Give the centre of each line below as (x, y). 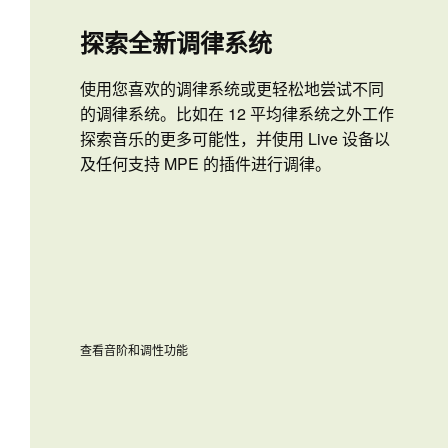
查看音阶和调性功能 (134, 349)
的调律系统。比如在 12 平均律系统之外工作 (237, 114)
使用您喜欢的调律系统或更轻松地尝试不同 (232, 89)
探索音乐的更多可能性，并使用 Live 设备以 (235, 139)
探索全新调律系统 (176, 42)
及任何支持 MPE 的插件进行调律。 (205, 164)
